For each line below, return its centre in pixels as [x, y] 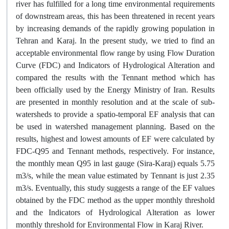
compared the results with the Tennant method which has [115, 77]
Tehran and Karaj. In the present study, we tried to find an [115, 41]
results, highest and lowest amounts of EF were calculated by [115, 139]
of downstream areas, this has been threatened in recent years [115, 16]
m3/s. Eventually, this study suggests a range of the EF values [115, 188]
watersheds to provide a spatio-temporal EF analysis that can [115, 114]
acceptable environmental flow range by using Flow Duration [115, 53]
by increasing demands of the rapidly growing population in [115, 28]
